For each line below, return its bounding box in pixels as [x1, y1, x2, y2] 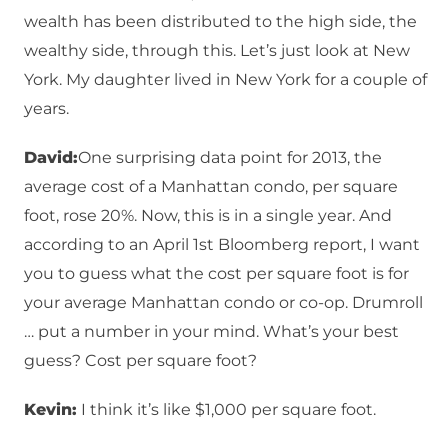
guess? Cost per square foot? [24, 351, 257, 371]
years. [24, 99, 69, 119]
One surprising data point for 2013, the [78, 148, 382, 168]
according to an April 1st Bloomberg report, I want [24, 235, 420, 255]
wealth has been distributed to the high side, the [24, 12, 417, 32]
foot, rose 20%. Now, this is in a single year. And [24, 206, 392, 226]
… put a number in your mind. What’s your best [24, 322, 399, 342]
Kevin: [24, 400, 77, 420]
